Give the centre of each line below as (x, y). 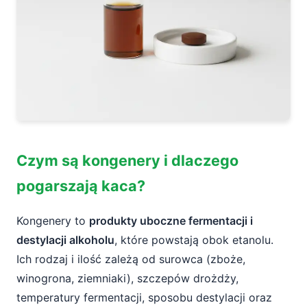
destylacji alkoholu (65, 240)
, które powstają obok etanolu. (194, 240)
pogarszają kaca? (81, 186)
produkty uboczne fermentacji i (171, 221)
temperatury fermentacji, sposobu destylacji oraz (144, 297)
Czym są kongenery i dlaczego (127, 160)
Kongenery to (53, 221)
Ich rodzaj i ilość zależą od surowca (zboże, (131, 259)
